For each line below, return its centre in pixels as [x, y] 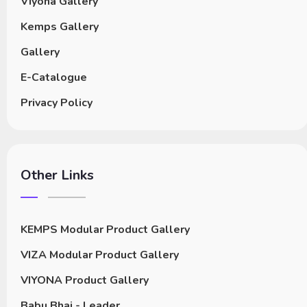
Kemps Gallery [60, 27]
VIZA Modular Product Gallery [100, 255]
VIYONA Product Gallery [85, 281]
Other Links [57, 175]
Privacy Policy [57, 103]
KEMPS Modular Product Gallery [105, 230]
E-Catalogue [54, 78]
